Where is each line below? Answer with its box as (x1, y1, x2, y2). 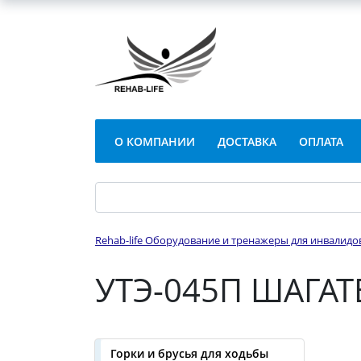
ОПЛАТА (299, 134, 343, 149)
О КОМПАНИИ (114, 134, 195, 149)
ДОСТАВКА (218, 134, 276, 149)
